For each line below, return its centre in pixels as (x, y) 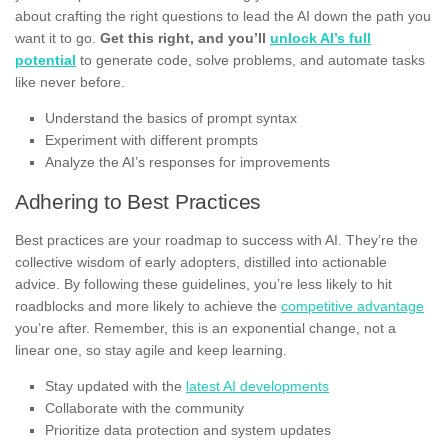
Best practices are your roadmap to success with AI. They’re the (216, 239)
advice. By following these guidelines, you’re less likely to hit (203, 283)
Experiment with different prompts (151, 139)
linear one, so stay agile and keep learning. (151, 349)
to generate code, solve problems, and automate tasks (250, 59)
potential (45, 59)
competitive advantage (352, 305)
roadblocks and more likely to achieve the (148, 305)
